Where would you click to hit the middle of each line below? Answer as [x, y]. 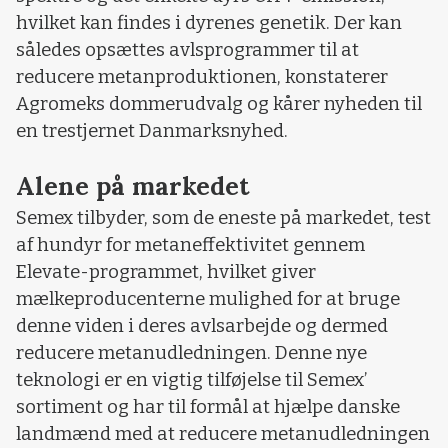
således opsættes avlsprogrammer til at [187, 49]
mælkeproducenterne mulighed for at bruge [208, 299]
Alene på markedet [132, 186]
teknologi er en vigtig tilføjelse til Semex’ [191, 380]
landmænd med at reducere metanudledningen [223, 434]
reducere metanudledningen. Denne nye [191, 353]
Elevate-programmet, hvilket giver [166, 272]
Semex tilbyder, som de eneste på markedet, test [223, 218]
